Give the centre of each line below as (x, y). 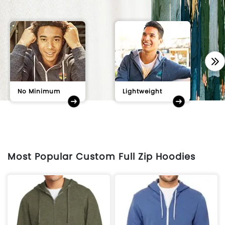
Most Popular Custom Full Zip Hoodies (101, 156)
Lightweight (142, 91)
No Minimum (39, 91)
